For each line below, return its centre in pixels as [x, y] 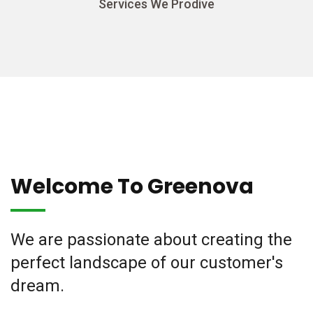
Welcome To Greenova [132, 187]
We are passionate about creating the [151, 240]
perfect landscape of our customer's [147, 263]
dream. [37, 286]
